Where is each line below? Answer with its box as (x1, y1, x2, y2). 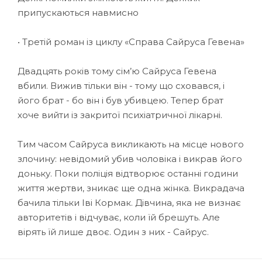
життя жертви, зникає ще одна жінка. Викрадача (18, 182, 244, 194)
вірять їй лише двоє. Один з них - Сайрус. (18, 226, 209, 237)
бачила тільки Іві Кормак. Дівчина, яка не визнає (18, 196, 241, 208)
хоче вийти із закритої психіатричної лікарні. (18, 109, 222, 120)
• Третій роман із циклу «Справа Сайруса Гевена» (18, 36, 244, 47)
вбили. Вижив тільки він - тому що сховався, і (18, 80, 225, 91)
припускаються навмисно (18, 6, 139, 18)
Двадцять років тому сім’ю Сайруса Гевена (18, 65, 216, 77)
